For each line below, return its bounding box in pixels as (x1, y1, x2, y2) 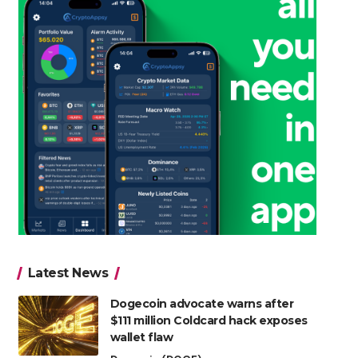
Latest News (27, 265, 109, 281)
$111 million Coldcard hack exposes (109, 313, 308, 328)
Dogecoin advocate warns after (109, 296, 294, 312)
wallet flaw (109, 330, 173, 345)
